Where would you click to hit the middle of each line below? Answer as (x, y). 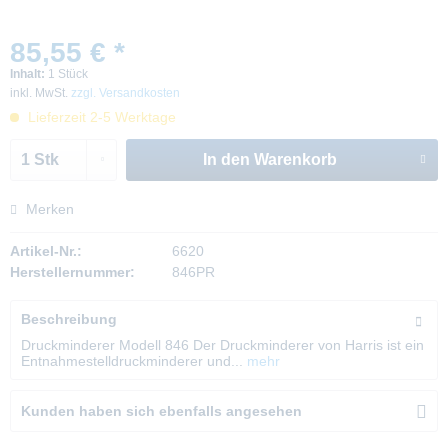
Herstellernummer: (72, 272)
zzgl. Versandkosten (125, 93)
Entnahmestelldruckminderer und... (132, 361)
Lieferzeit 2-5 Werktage (100, 117)
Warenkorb (295, 159)
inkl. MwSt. (40, 93)
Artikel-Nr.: (46, 251)
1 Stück (68, 74)
